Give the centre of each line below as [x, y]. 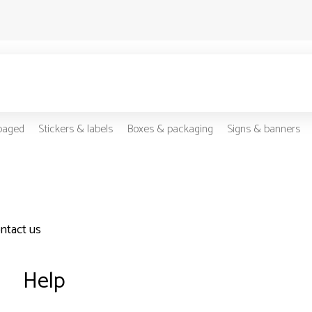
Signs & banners [263, 130]
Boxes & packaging [170, 130]
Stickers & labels [75, 130]
